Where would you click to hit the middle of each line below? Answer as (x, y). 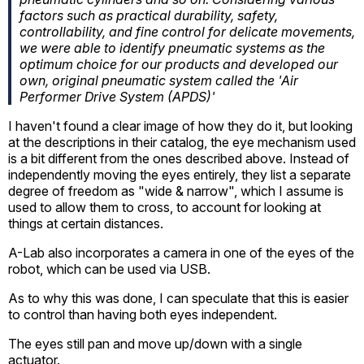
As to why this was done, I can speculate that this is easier (178, 298)
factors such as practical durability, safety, (149, 15)
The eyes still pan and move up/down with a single (155, 343)
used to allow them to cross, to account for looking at (165, 207)
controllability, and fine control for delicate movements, (187, 31)
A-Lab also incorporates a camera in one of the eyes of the (181, 252)
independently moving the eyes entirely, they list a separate (180, 174)
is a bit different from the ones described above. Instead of (179, 158)
